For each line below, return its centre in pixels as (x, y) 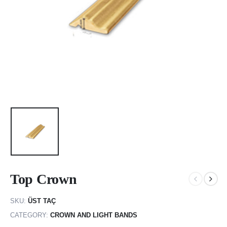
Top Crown (44, 179)
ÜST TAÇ (42, 201)
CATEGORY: (30, 215)
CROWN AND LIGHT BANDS (94, 215)
